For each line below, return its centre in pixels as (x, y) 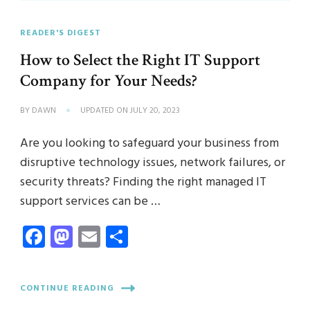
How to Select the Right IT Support (140, 60)
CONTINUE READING (67, 288)
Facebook (90, 237)
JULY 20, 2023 (155, 111)
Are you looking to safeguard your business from (149, 144)
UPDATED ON (105, 111)
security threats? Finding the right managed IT (143, 183)
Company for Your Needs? (109, 81)
